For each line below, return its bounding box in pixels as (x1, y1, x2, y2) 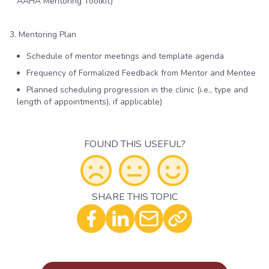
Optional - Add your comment (9, 195, 133, 208)
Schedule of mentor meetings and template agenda (26, 50, 224, 62)
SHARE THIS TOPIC (91, 190, 178, 204)
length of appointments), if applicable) (17, 96, 162, 107)
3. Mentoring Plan (10, 29, 76, 40)
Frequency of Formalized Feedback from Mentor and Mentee (26, 67, 256, 79)
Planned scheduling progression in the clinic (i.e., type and (26, 84, 248, 95)
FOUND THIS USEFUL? (83, 138, 186, 151)
